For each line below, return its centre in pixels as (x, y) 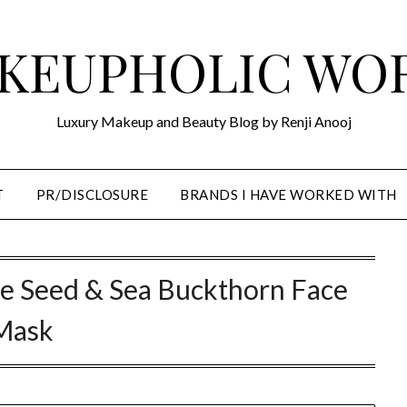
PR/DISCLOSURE (92, 194)
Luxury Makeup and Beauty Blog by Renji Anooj (203, 121)
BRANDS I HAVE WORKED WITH (288, 194)
